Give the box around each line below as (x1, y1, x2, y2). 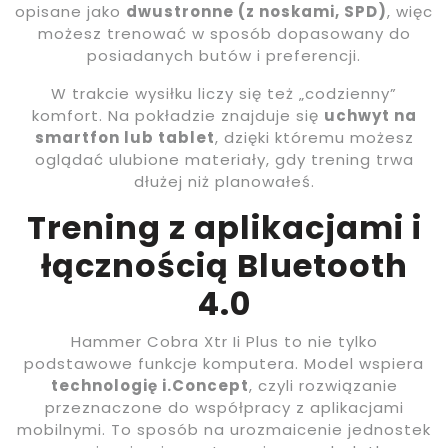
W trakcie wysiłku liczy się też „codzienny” (51, 82, 397, 104)
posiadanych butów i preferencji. (87, 44, 361, 66)
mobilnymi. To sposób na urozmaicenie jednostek (17, 418, 431, 440)
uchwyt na (323, 104, 417, 126)
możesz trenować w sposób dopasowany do (37, 22, 411, 44)
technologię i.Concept (50, 374, 249, 396)
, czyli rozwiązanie (248, 374, 398, 396)
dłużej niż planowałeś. (133, 170, 315, 192)
